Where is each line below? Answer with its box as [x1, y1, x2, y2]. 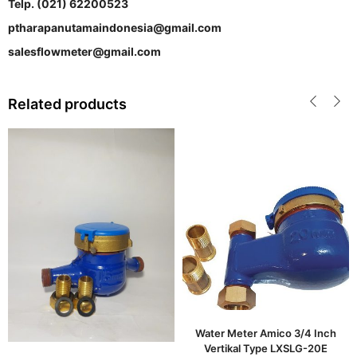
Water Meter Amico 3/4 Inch [195, 327, 336, 340]
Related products [8, 95, 127, 112]
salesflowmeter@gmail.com [8, 44, 161, 58]
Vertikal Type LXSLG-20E [204, 342, 328, 355]
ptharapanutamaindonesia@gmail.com [8, 20, 222, 34]
